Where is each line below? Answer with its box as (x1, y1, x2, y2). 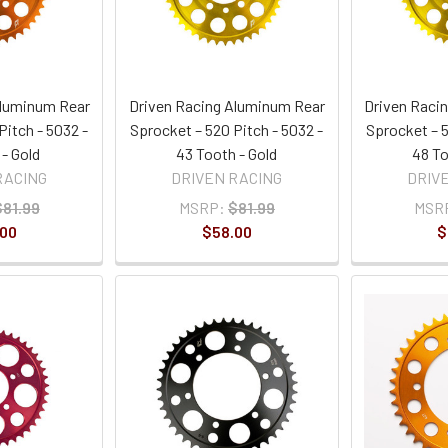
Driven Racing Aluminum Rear (128, 96, 325, 116)
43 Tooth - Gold (176, 144, 278, 164)
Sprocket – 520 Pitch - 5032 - (130, 120, 324, 140)
